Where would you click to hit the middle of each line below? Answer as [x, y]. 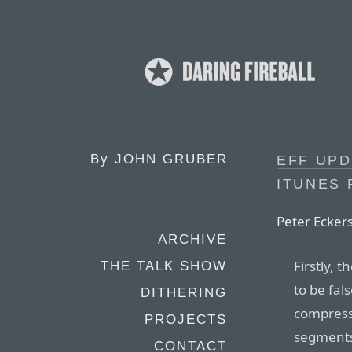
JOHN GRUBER [171, 159]
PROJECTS [186, 319]
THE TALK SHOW [164, 266]
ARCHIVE [192, 239]
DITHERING [184, 293]
